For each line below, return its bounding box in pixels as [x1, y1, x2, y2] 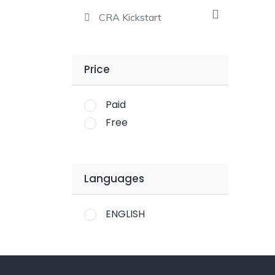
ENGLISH [106, 207, 145, 221]
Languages [84, 171, 144, 186]
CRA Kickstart [99, 11, 161, 23]
